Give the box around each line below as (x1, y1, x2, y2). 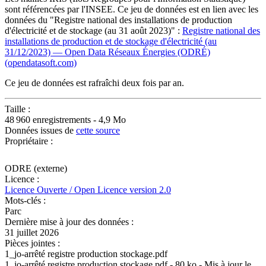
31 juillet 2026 (5, 227, 59, 237)
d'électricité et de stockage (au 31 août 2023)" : (5, 25, 182, 36)
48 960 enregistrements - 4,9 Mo (5, 114, 126, 125)
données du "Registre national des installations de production (5, 14, 232, 25)
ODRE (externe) (5, 163, 67, 173)
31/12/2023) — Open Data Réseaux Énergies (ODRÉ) (5, 46, 210, 57)
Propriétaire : (5, 135, 53, 146)
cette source (76, 125, 120, 135)
